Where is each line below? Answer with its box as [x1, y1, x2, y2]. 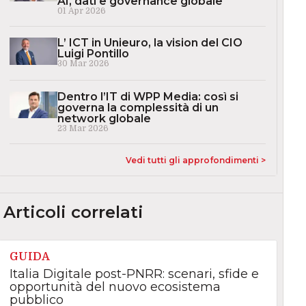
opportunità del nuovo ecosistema [9, 279, 221, 294]
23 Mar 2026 [57, 123, 109, 133]
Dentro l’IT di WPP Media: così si [57, 89, 238, 103]
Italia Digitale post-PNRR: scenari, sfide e [9, 266, 259, 281]
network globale [57, 111, 151, 125]
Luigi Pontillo [57, 47, 129, 61]
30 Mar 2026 [57, 59, 109, 69]
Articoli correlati [3, 201, 143, 222]
